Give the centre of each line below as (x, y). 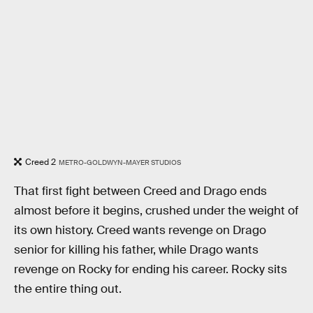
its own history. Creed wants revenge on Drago (140, 230)
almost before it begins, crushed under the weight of (156, 210)
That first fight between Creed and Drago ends (140, 191)
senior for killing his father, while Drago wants (136, 249)
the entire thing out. (68, 289)
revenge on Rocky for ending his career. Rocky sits (151, 269)
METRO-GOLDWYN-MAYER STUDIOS (119, 163)
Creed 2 (41, 162)
